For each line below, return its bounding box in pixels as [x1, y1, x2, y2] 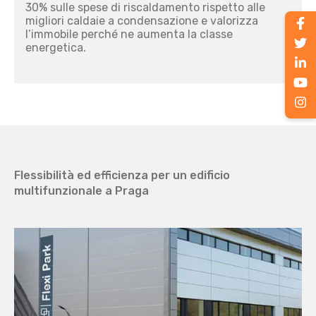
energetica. [25, 41, 86, 54]
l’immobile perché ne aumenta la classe [25, 28, 233, 41]
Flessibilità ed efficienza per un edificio [14, 169, 230, 182]
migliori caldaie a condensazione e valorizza [25, 14, 258, 28]
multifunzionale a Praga [14, 184, 149, 197]
